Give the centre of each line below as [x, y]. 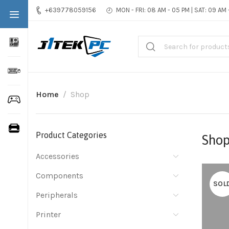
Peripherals [57, 195]
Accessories [58, 156]
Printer [48, 214]
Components [60, 176]
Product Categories [71, 135]
